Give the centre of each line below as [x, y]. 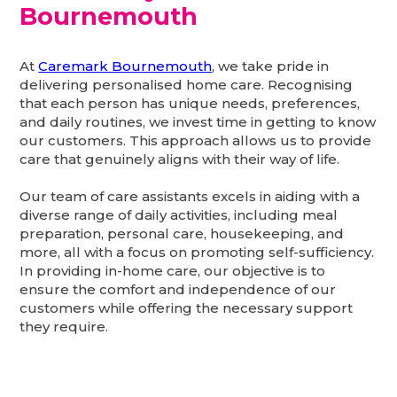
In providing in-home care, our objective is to [173, 270]
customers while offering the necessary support [187, 307]
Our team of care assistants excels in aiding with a [190, 196]
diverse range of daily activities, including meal [179, 214]
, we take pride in [271, 66]
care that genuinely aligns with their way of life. [180, 159]
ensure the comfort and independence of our [178, 289]
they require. [64, 326]
